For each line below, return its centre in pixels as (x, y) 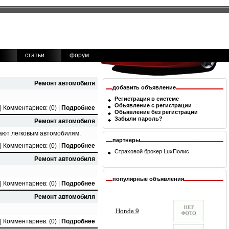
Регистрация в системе (147, 99)
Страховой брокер (139, 151)
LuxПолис (176, 151)
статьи (35, 55)
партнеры (126, 140)
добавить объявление (144, 87)
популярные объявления (148, 179)
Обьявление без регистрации (156, 112)
